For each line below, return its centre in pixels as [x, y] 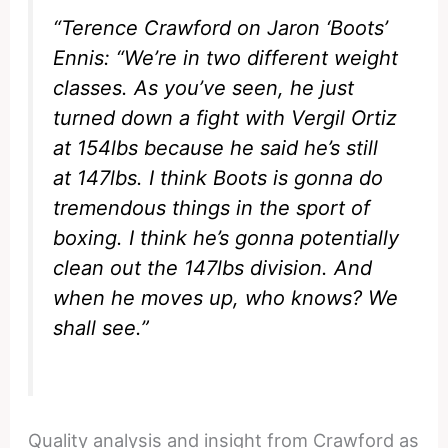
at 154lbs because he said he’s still [216, 148]
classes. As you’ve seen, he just [204, 88]
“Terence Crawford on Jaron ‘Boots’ [221, 28]
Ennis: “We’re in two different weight [226, 58]
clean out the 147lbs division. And [213, 268]
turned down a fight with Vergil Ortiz [225, 118]
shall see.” [101, 328]
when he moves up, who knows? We [226, 298]
